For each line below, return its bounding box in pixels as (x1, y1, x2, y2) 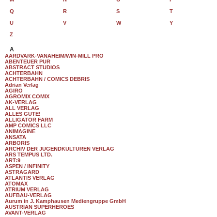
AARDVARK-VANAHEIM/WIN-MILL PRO (5, 53, 104, 59)
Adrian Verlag (5, 82, 39, 88)
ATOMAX (5, 181, 28, 186)
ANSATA (5, 134, 26, 140)
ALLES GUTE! (5, 111, 41, 117)
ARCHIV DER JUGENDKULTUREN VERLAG (5, 146, 114, 152)
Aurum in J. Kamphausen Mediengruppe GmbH (5, 198, 126, 204)
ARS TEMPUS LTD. (5, 152, 52, 157)
